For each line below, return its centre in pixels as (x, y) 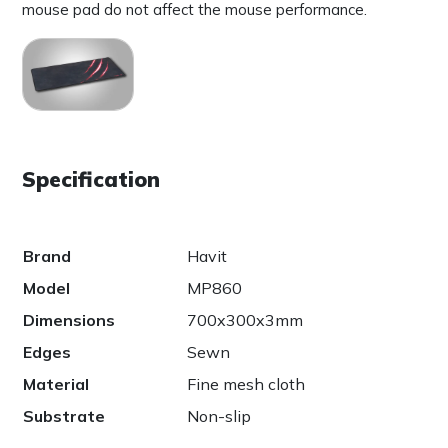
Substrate (64, 415)
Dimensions (69, 319)
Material (56, 383)
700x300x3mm (245, 319)
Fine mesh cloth (246, 383)
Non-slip (219, 415)
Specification (91, 178)
